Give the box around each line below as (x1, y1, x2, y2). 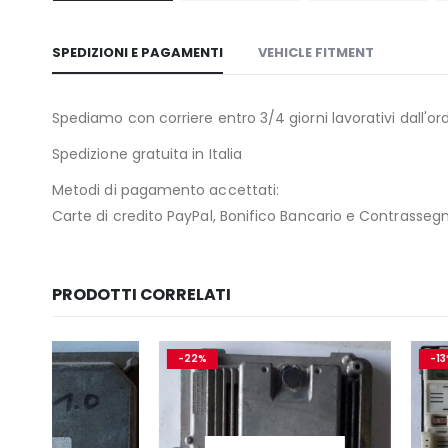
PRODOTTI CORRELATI (52, 283, 232, 307)
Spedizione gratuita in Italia (52, 144, 243, 165)
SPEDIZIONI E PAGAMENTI (52, 43, 223, 63)
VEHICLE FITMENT (258, 43, 374, 63)
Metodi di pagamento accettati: (52, 180, 280, 201)
